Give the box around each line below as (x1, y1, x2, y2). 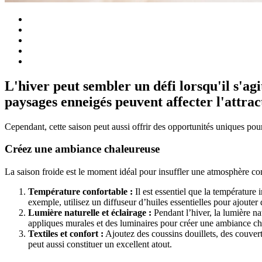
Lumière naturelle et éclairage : (28, 208, 151, 218)
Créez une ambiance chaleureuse (5, 143, 160, 156)
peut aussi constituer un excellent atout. (28, 239, 172, 250)
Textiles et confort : (28, 229, 104, 239)
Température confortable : (28, 187, 133, 197)
